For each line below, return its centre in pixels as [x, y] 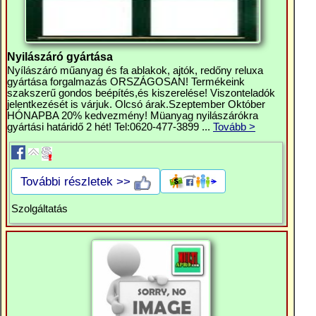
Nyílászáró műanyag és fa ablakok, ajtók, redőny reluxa [135, 71]
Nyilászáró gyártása [60, 56]
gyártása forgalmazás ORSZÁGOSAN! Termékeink [126, 82]
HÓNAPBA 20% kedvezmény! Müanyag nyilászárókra [133, 116]
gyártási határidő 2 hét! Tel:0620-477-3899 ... [110, 127]
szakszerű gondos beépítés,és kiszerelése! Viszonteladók [141, 93]
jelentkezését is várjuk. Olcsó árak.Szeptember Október [136, 104]
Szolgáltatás [39, 209]
